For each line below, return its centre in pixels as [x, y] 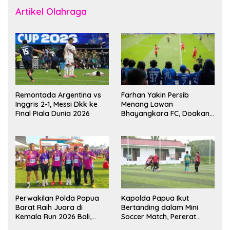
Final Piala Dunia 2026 [53, 113]
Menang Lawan [147, 104]
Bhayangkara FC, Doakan [165, 113]
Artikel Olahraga [51, 11]
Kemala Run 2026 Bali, [53, 216]
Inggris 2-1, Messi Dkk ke [57, 104]
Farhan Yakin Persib [155, 95]
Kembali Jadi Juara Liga [163, 122]
